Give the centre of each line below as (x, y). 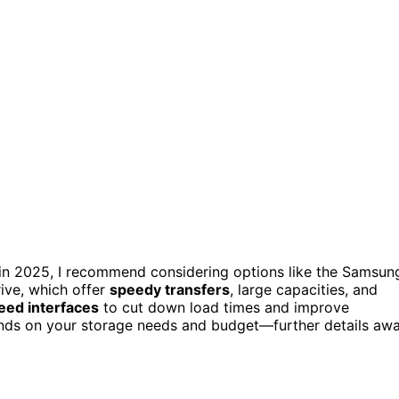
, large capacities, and (304, 289)
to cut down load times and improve (224, 307)
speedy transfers (170, 289)
